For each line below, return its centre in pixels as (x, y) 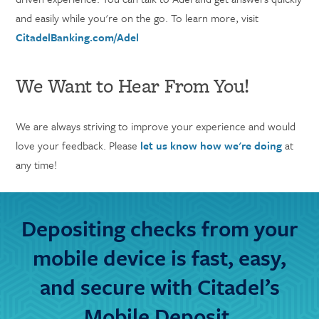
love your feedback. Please (78, 145)
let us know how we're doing (213, 145)
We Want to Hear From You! (132, 85)
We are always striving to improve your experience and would (156, 126)
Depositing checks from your (159, 228)
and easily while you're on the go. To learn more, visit (137, 18)
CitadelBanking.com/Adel (78, 37)
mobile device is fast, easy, (159, 257)
